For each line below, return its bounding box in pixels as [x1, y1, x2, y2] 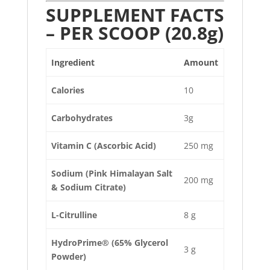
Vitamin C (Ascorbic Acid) [51, 140, 156, 152]
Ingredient [51, 57, 95, 69]
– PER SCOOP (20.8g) [45, 20, 224, 46]
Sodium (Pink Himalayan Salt [51, 168, 172, 180]
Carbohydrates [51, 112, 113, 124]
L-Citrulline [51, 209, 97, 221]
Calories [51, 84, 84, 96]
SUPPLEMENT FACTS [45, 2, 224, 28]
